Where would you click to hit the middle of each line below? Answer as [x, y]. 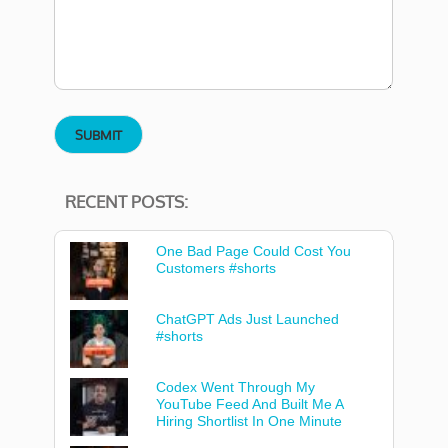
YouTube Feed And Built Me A [250, 404]
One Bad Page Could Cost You [254, 251]
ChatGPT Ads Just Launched [248, 319]
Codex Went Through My [236, 387]
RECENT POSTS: [126, 201]
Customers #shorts [216, 268]
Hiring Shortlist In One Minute [249, 421]
